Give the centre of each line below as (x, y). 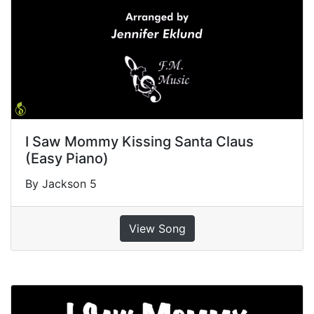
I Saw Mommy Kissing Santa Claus (139, 141)
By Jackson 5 (61, 183)
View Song (157, 228)
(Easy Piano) (67, 158)
